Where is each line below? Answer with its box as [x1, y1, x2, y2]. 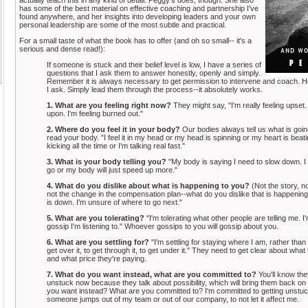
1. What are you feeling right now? [47, 100, 171, 109]
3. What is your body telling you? [47, 157, 166, 166]
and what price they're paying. [47, 254, 146, 263]
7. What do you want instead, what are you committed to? [47, 269, 256, 278]
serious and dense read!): [19, 44, 105, 53]
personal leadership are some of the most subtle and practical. [19, 20, 226, 29]
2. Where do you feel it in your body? [47, 124, 180, 133]
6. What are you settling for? [47, 237, 149, 246]
